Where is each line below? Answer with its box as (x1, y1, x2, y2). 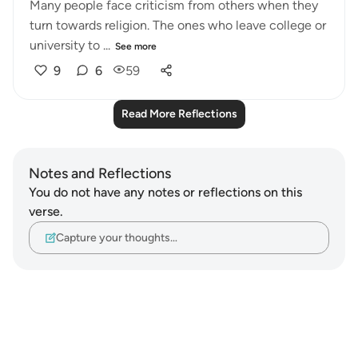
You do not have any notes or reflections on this (29, 185, 302, 200)
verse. (29, 204, 63, 219)
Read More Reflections (121, 107, 237, 121)
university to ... (30, 38, 110, 53)
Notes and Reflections (29, 165, 171, 182)
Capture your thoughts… (56, 230, 177, 245)
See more (115, 41, 157, 52)
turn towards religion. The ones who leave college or (30, 18, 326, 33)
